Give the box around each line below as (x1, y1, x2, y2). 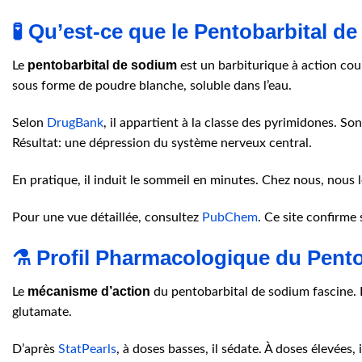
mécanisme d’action (27, 284, 150, 299)
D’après (12, 343, 58, 356)
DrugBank (47, 116, 103, 130)
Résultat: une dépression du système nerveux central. (12, 137, 312, 150)
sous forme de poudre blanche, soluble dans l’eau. (12, 79, 292, 93)
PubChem (202, 210, 258, 224)
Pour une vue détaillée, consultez (12, 210, 202, 224)
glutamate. (12, 305, 72, 319)
